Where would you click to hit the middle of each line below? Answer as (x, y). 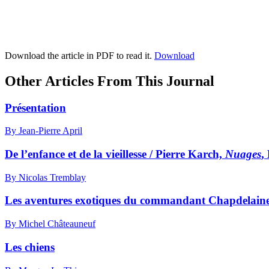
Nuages (243, 154)
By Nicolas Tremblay (45, 177)
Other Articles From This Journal (110, 81)
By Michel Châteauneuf (50, 224)
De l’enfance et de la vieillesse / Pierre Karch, (115, 154)
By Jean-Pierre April (44, 131)
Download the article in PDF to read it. (80, 55)
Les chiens (30, 247)
